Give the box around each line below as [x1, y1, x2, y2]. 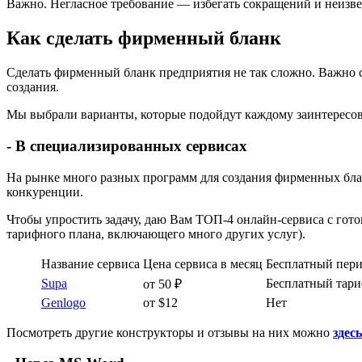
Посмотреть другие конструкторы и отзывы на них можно [6, 325, 333, 339]
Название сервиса [41, 256, 140, 271]
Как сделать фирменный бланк [6, 27, 281, 49]
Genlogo [41, 295, 86, 309]
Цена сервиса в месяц [143, 256, 263, 271]
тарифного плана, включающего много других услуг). [6, 226, 305, 241]
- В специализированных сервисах [6, 137, 247, 154]
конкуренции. [6, 184, 83, 199]
